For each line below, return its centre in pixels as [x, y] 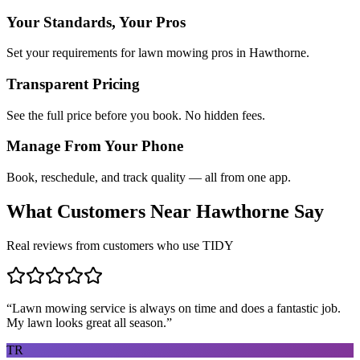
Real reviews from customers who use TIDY [120, 245]
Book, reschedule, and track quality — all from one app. [149, 178]
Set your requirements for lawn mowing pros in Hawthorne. [158, 53]
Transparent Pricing [73, 84]
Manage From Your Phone [95, 146]
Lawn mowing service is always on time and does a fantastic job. [176, 308]
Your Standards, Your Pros [96, 22]
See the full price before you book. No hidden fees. [136, 115]
